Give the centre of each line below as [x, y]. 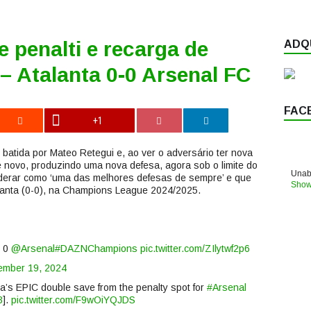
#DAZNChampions [96, 249]
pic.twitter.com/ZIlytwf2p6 [195, 249]
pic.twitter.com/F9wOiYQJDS [73, 300]
